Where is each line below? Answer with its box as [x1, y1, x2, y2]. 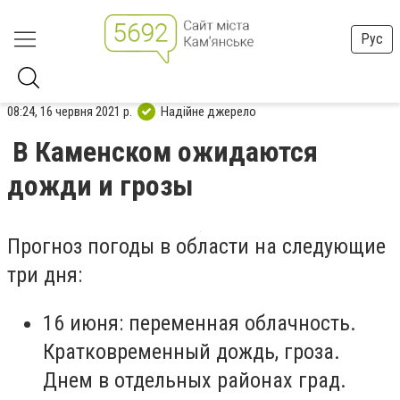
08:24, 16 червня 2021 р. [7, 103, 132, 120]
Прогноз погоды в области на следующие [7, 234, 386, 259]
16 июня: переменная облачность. [43, 310, 356, 336]
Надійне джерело [161, 103, 256, 120]
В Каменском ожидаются [12, 135, 318, 169]
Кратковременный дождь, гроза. [43, 338, 340, 364]
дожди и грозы [7, 169, 194, 203]
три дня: [7, 262, 82, 287]
